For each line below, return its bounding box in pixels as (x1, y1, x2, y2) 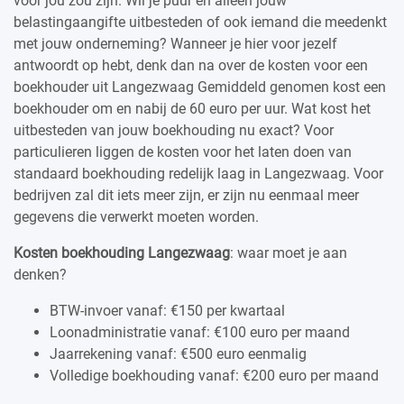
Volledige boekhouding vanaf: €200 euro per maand (50, 366, 379, 384)
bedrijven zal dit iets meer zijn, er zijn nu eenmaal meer (14, 186, 359, 204)
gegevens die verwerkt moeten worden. (14, 207, 259, 225)
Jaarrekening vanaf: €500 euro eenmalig (50, 344, 307, 363)
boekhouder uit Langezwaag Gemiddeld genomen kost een (14, 78, 386, 96)
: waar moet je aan (230, 243, 347, 262)
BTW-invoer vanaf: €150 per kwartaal (50, 301, 285, 319)
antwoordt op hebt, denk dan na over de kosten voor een (14, 56, 368, 74)
